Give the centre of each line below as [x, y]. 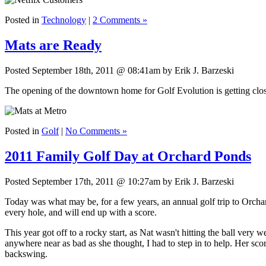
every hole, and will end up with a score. [81, 212]
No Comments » [96, 131]
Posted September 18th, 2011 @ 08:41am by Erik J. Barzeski [119, 70]
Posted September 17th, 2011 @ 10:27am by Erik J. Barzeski [119, 181]
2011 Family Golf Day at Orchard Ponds [128, 156]
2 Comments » [120, 20]
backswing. [26, 254]
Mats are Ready [53, 45]
